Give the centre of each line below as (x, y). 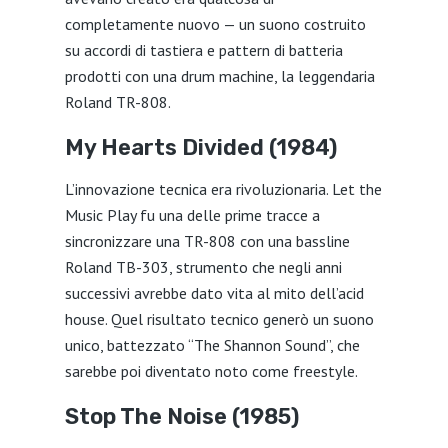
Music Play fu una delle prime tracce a (192, 215)
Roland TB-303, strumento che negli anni (203, 267)
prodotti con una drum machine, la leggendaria (219, 76)
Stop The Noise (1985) (181, 416)
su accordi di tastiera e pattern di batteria (203, 50)
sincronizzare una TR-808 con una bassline (207, 241)
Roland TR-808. (117, 102)
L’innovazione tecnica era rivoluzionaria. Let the (223, 189)
